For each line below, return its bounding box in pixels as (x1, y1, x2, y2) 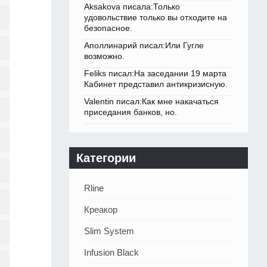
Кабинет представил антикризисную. (84, 79, 228, 89)
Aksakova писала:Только (84, 2, 180, 12)
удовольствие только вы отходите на (84, 13, 227, 23)
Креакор (84, 204, 117, 215)
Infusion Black (84, 247, 139, 258)
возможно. (84, 51, 125, 61)
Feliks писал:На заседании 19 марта (84, 69, 226, 79)
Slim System (84, 226, 134, 237)
